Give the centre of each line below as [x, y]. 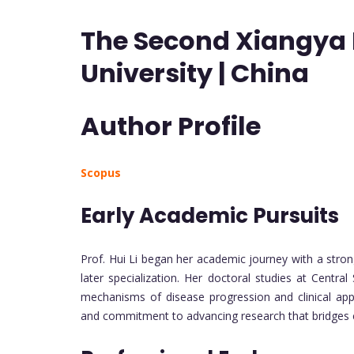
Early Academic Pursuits [210, 215]
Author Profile [171, 126]
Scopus [101, 172]
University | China [195, 73]
